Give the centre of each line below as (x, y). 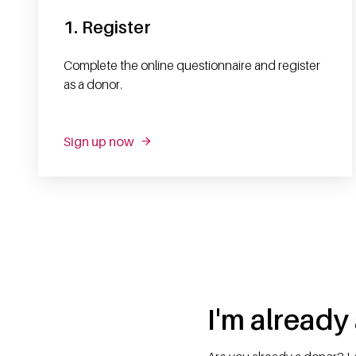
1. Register (107, 27)
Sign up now (99, 141)
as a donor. (93, 84)
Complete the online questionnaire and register (192, 65)
